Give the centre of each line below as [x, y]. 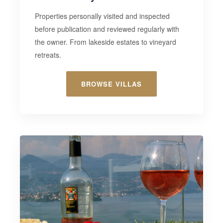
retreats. [48, 55]
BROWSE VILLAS [111, 84]
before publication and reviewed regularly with [107, 29]
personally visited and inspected [120, 16]
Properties [52, 16]
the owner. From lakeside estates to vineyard [106, 42]
